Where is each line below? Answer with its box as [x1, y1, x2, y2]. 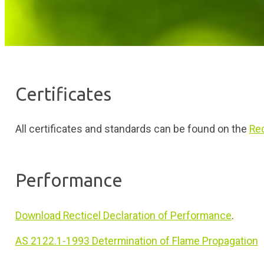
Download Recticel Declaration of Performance [15, 209, 232, 222]
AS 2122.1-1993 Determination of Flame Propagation [15, 235, 258, 247]
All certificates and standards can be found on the [15, 123, 249, 136]
